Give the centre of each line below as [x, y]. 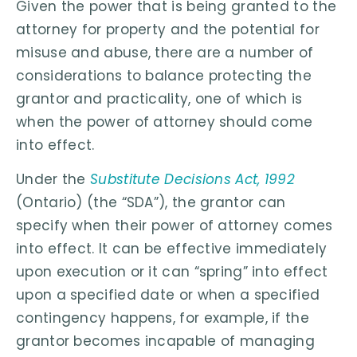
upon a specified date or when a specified [168, 295]
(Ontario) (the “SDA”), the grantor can [151, 203]
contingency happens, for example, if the [163, 318]
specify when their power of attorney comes [175, 226]
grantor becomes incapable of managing [166, 341]
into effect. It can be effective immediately [172, 249]
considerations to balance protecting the [164, 76]
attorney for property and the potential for [168, 29]
